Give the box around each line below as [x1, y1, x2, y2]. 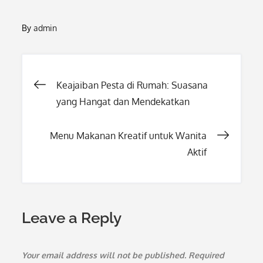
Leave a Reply [22, 209, 122, 227]
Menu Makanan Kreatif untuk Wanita [49, 130, 207, 141]
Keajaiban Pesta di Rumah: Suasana [56, 79, 208, 91]
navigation [33, 109, 155, 137]
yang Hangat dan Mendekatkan [56, 96, 190, 107]
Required [188, 250, 225, 260]
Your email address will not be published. [22, 250, 187, 260]
